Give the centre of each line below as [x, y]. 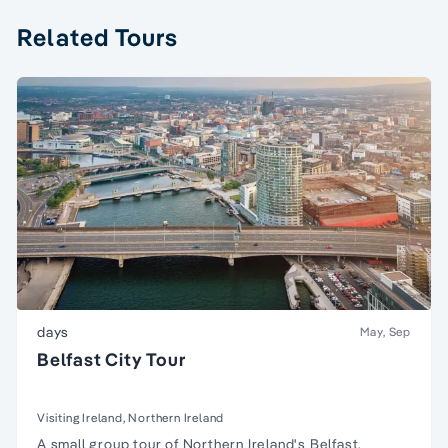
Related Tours [98, 37]
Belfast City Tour [111, 359]
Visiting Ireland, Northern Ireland [131, 417]
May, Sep [385, 331]
